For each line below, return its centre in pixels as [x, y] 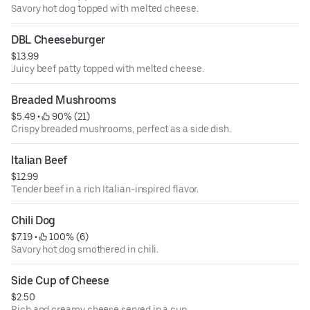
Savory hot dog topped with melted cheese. [105, 9]
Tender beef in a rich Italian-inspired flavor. [105, 189]
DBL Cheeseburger [58, 40]
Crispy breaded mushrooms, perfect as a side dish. [121, 129]
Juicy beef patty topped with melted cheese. [108, 69]
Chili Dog [34, 221]
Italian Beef [39, 161]
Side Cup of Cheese [60, 281]
